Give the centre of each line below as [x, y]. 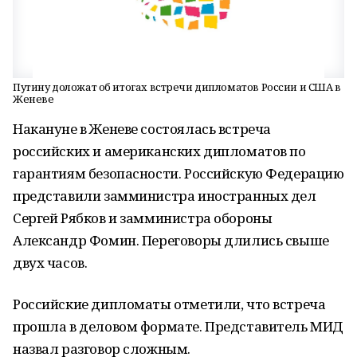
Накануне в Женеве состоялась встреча [142, 129]
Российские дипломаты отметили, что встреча [169, 304]
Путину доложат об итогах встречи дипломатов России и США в [177, 87]
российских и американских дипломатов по [159, 151]
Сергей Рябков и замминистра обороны [143, 218]
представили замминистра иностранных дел [165, 196]
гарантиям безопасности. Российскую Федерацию [178, 173]
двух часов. [50, 263]
